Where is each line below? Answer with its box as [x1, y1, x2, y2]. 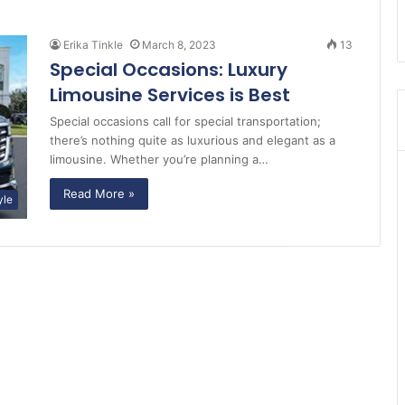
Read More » [63, 186, 135, 201]
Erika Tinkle [63, 38, 123, 52]
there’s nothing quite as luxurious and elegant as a [50, 133, 335, 147]
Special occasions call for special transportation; [50, 114, 321, 128]
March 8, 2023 [142, 38, 216, 52]
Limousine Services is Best [50, 82, 290, 108]
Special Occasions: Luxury [50, 57, 287, 82]
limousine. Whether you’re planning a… [50, 152, 268, 166]
